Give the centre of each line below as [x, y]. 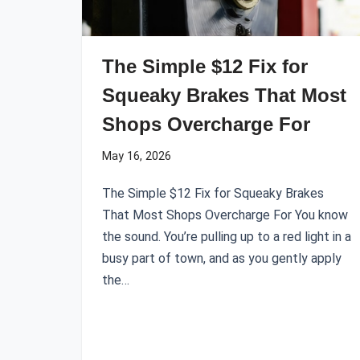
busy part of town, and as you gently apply [222, 258]
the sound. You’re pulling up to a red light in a [227, 237]
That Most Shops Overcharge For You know [225, 215]
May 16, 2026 [137, 156]
